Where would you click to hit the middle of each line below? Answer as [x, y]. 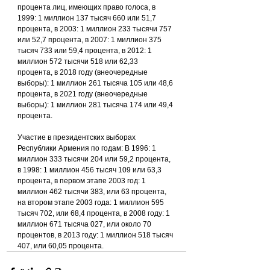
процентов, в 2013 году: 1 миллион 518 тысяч [96, 235]
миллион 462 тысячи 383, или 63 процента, [93, 192]
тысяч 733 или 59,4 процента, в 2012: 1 [86, 51]
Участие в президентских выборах [77, 138]
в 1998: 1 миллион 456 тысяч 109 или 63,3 [90, 170]
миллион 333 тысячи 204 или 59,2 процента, [95, 159]
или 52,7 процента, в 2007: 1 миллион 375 [90, 40]
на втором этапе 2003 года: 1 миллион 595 [92, 203]
